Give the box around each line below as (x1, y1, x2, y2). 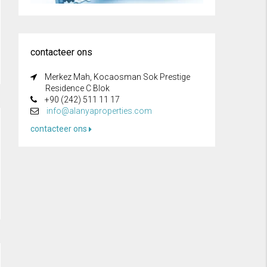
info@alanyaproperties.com (46, 105, 152, 116)
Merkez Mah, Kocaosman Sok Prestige (43, 72, 190, 82)
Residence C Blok (45, 83, 110, 93)
